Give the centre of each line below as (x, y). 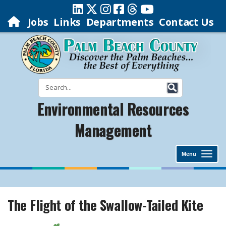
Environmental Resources (113, 109)
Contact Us (186, 22)
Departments (120, 22)
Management (113, 130)
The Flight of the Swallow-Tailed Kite (105, 205)
